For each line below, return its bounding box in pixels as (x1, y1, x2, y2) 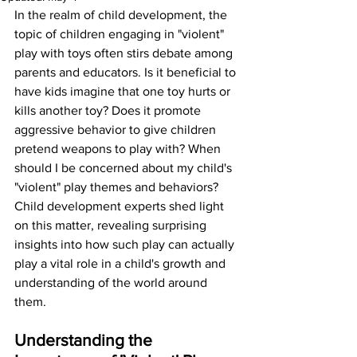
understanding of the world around (14, 276, 210, 289)
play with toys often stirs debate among (14, 46, 236, 60)
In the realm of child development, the (14, 8, 230, 22)
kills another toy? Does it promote (14, 104, 204, 117)
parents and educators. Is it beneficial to (14, 65, 239, 79)
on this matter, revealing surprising (14, 218, 210, 232)
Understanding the (14, 331, 156, 349)
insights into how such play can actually (14, 237, 237, 251)
